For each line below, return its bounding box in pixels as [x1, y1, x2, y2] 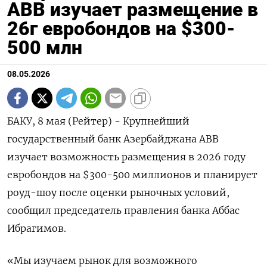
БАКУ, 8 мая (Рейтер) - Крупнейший [7, 115, 190, 128]
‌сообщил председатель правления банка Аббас [7, 204, 240, 217]
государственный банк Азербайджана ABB [7, 133, 219, 145]
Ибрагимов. [7, 222, 66, 235]
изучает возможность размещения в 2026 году [7, 151, 246, 163]
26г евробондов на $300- [7, 17, 235, 41]
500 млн [7, 36, 82, 60]
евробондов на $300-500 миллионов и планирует [7, 169, 257, 181]
